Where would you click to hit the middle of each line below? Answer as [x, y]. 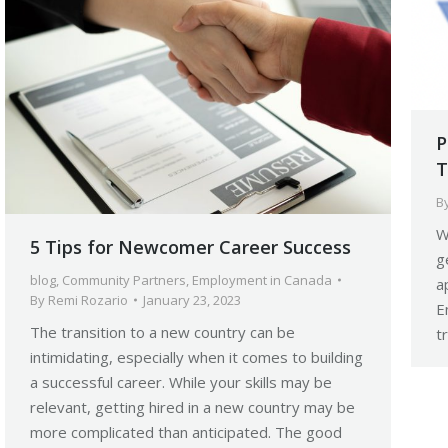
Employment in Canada [262, 279]
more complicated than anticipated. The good [186, 431]
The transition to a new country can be [162, 331]
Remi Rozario [88, 299]
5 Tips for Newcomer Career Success [190, 246]
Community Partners [124, 279]
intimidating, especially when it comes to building [196, 356]
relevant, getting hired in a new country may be [192, 406]
